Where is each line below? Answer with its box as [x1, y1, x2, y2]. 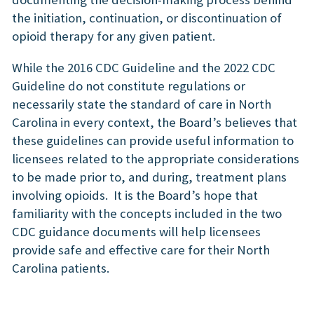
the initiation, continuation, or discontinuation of [12, 10, 282, 27]
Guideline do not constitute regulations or [12, 77, 245, 94]
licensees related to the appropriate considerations [12, 150, 299, 167]
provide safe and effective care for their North [12, 241, 270, 258]
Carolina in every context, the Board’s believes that [12, 114, 297, 130]
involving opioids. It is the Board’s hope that [12, 186, 258, 203]
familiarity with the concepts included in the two [12, 205, 282, 221]
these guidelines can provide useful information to [12, 132, 294, 149]
